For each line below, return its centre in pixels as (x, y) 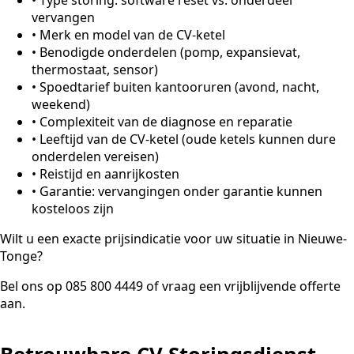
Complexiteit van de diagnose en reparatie (166, 121)
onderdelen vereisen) (95, 156)
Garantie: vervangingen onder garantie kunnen (181, 191)
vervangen (63, 17)
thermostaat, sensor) (95, 69)
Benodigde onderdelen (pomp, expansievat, (170, 52)
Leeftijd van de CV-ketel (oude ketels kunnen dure (188, 139)
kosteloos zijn (73, 208)
